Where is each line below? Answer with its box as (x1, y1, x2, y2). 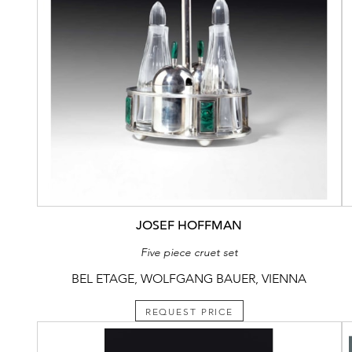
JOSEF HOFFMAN (136, 217, 243, 233)
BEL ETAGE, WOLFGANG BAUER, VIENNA (71, 270, 307, 286)
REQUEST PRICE (145, 305, 234, 317)
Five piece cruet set (140, 244, 238, 259)
